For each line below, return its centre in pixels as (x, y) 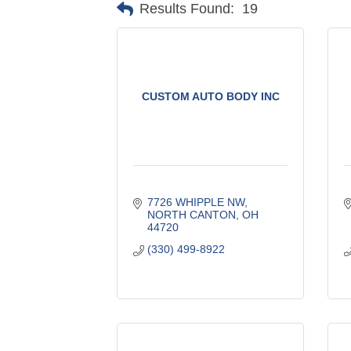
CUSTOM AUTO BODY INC (210, 96)
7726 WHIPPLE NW (195, 202)
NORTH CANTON (191, 214)
